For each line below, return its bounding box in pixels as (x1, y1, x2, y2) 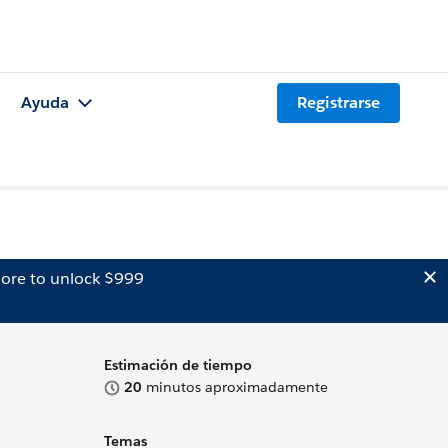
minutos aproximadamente (142, 378, 328, 396)
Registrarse (297, 92, 380, 114)
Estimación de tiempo (104, 356, 252, 374)
